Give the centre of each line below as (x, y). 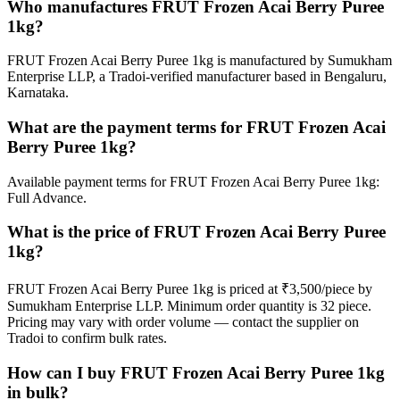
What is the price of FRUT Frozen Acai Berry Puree (196, 232)
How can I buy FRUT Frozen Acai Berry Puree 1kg (196, 372)
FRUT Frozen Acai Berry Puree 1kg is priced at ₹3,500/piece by (190, 289)
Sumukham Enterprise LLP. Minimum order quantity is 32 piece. (189, 306)
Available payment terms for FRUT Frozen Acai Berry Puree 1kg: (193, 181)
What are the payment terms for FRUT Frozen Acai (196, 127)
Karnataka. (38, 93)
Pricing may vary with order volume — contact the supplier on (183, 322)
